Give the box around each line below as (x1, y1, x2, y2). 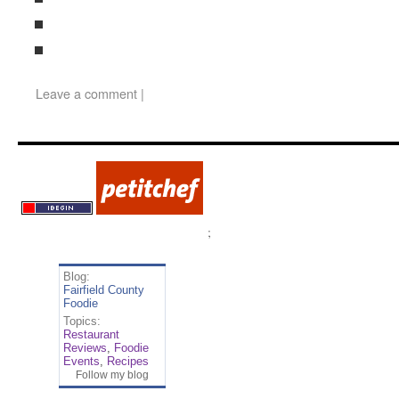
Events (62, 354, 100, 368)
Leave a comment (36, 84, 137, 102)
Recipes (106, 354, 149, 368)
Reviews (62, 341, 107, 354)
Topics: (62, 314, 101, 328)
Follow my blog (75, 369, 149, 381)
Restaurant (62, 328, 119, 341)
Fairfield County (62, 283, 144, 297)
